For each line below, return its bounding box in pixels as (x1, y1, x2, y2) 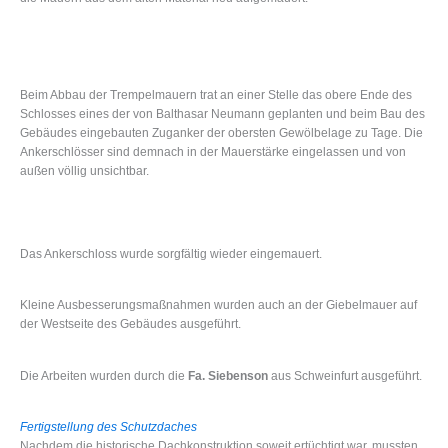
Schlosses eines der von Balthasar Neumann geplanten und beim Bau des (20, 107, 425, 122)
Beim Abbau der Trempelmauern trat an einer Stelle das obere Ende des (20, 88, 412, 103)
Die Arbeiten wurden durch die (20, 368, 188, 383)
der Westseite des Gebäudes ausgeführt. (20, 317, 241, 332)
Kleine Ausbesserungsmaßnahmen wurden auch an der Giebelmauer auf (20, 298, 417, 313)
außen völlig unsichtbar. (20, 164, 149, 179)
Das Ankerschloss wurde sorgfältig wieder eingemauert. (20, 246, 322, 261)
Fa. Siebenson (188, 368, 268, 383)
